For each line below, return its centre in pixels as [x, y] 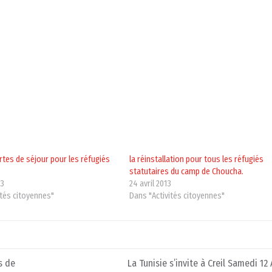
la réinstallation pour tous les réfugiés [197, 160]
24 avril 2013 [151, 184]
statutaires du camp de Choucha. [187, 172]
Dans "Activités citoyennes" [177, 196]
